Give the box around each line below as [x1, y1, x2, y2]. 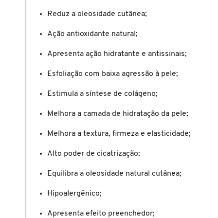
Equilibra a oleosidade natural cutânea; [47, 169, 182, 178]
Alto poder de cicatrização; [47, 149, 140, 158]
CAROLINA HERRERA [19, 18, 85, 25]
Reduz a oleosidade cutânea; [47, 10, 147, 18]
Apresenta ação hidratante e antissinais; [47, 50, 187, 58]
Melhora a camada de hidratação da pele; [47, 109, 188, 118]
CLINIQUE [19, 207, 50, 215]
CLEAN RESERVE [19, 176, 71, 183]
